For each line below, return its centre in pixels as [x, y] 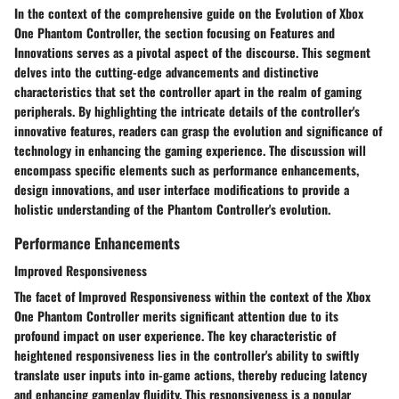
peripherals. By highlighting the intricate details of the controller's [187, 111]
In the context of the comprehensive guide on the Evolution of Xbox [189, 13]
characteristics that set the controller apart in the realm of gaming [188, 92]
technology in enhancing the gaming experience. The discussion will [190, 151]
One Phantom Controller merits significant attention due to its [176, 316]
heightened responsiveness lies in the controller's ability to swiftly [187, 355]
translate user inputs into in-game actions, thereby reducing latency [191, 375]
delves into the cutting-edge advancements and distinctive [167, 72]
